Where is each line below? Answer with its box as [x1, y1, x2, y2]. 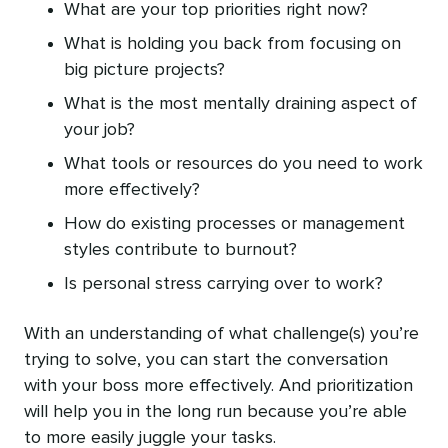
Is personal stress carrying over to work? [64, 275, 383, 294]
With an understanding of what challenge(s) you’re [24, 325, 419, 344]
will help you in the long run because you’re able [24, 403, 407, 422]
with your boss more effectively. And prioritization [24, 377, 413, 396]
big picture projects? [64, 61, 225, 80]
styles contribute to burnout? [64, 241, 297, 260]
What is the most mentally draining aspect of [64, 95, 417, 114]
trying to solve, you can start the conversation [24, 351, 388, 370]
